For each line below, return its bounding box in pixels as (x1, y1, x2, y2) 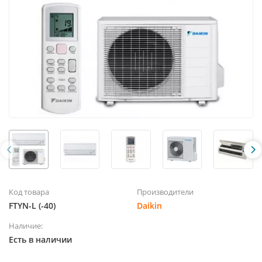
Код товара (9, 187, 49, 198)
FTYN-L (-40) (9, 200, 56, 212)
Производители (137, 187, 194, 198)
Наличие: (9, 220, 43, 232)
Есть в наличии (9, 234, 72, 246)
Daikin (137, 200, 162, 212)
